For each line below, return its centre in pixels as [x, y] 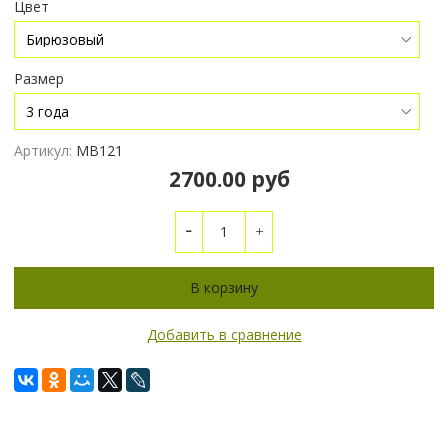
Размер [39, 79]
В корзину [224, 287]
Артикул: [43, 151]
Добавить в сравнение [224, 334]
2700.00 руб [230, 178]
